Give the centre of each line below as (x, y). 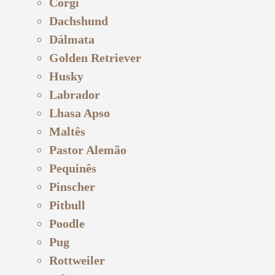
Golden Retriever (95, 57)
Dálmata (72, 39)
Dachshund (79, 21)
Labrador (75, 94)
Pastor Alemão (88, 149)
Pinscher (72, 186)
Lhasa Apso (79, 113)
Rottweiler (77, 260)
